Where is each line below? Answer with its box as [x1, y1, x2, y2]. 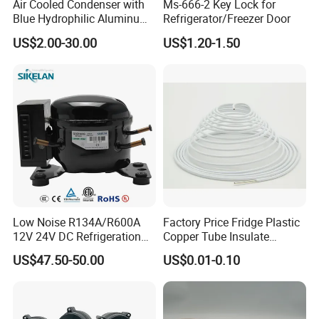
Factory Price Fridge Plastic [162, 214, 300, 230]
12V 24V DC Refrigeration [13, 228, 142, 244]
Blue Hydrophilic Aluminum [13, 11, 150, 27]
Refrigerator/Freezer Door [162, 11, 291, 27]
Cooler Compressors [13, 242, 115, 258]
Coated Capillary [162, 242, 246, 258]
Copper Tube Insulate [162, 228, 269, 244]
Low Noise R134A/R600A [13, 214, 141, 230]
